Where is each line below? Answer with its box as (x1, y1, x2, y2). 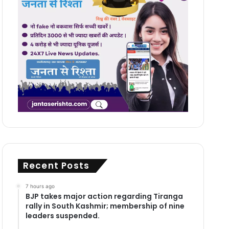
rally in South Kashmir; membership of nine (25, 200, 185, 211)
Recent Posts (22, 159, 90, 172)
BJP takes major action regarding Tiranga (25, 191, 183, 201)
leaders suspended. (25, 210, 100, 221)
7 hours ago (25, 182, 55, 189)
